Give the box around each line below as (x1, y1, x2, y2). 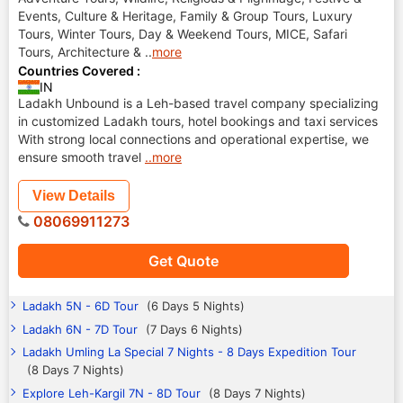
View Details (32, 188, 115, 203)
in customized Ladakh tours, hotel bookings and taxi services (18, 113, 378, 129)
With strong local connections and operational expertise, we (18, 131, 369, 147)
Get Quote (148, 252, 219, 270)
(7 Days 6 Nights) (146, 322, 243, 336)
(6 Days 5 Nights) (147, 299, 245, 313)
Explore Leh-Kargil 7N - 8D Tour (22, 386, 204, 400)
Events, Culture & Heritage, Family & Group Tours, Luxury (18, 8, 353, 23)
